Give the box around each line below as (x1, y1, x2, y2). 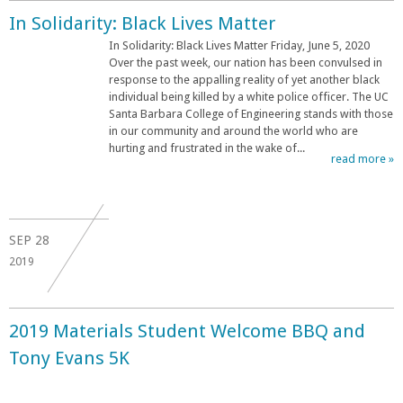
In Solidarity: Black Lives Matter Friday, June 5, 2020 (109, 38, 370, 52)
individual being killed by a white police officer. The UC (109, 89, 389, 103)
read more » (331, 151, 394, 166)
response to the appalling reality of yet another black (109, 72, 380, 86)
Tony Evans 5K (9, 346, 130, 369)
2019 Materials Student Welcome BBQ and (9, 319, 365, 342)
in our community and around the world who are (109, 123, 358, 138)
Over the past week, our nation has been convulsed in (109, 55, 382, 69)
